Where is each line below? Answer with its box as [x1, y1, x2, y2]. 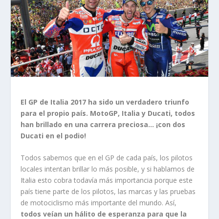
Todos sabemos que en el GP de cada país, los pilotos [21, 153, 193, 163]
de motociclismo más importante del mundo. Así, [21, 198, 177, 208]
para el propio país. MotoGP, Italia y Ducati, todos [21, 108, 196, 118]
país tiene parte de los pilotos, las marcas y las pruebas [21, 187, 196, 197]
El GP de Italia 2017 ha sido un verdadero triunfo [21, 97, 190, 107]
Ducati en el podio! [21, 131, 87, 140]
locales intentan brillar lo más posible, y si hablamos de [21, 164, 195, 174]
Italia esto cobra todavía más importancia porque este [21, 175, 193, 185]
